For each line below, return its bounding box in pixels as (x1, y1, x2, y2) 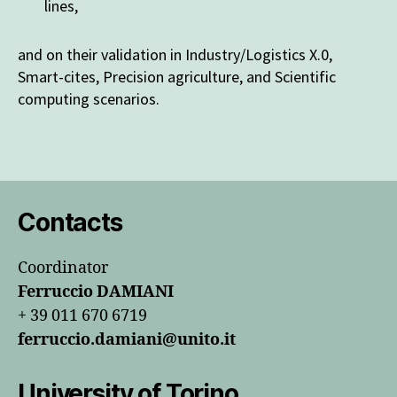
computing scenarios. (18, 88, 160, 109)
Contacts (18, 206, 122, 237)
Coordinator (18, 257, 108, 278)
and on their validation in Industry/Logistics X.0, (18, 43, 332, 65)
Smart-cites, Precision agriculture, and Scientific (18, 66, 336, 87)
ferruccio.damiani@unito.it (18, 329, 236, 350)
